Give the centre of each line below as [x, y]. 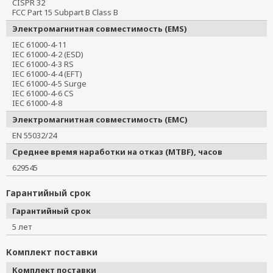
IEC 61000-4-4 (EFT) [51, 74]
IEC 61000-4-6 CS [47, 93]
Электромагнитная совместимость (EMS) [100, 29]
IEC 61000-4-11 [43, 44]
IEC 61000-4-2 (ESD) [52, 54]
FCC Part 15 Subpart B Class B [69, 12]
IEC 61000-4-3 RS [47, 64]
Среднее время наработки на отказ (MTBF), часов [117, 152]
